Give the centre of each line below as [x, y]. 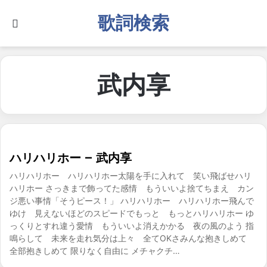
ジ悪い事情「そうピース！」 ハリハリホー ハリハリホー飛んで [132, 201]
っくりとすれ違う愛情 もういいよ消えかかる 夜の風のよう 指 [132, 226]
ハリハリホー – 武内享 [71, 158]
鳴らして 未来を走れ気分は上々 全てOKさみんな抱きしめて [132, 238]
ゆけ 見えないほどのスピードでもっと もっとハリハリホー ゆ [132, 213]
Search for [44, 23]
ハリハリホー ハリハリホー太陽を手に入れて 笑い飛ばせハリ [131, 176]
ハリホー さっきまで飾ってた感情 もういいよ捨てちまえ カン [132, 188]
